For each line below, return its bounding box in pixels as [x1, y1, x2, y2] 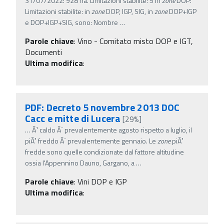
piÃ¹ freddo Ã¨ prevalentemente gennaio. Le [25, 135, 157, 146]
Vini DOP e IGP [77, 175, 127, 187]
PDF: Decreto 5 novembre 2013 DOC [25, 99, 180, 115]
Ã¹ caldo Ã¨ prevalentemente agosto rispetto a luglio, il [32, 124, 192, 135]
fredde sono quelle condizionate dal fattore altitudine [25, 146, 184, 157]
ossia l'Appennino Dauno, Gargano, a [25, 157, 134, 168]
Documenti [25, 45, 62, 58]
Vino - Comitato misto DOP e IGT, [77, 34, 193, 47]
